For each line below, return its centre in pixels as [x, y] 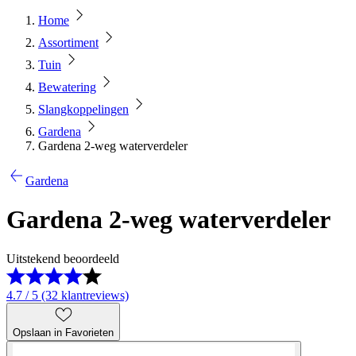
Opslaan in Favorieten [63, 332]
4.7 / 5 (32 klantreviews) [68, 295]
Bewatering [67, 87]
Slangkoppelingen [83, 109]
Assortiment [68, 43]
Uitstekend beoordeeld [63, 258]
